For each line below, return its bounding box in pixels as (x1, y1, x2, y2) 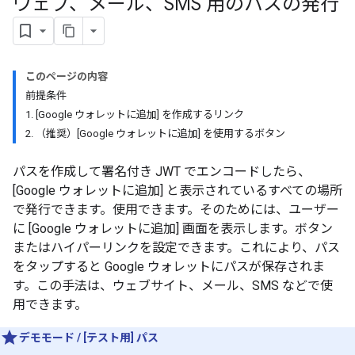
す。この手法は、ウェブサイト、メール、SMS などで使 (13, 278, 333, 293)
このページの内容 (25, 71, 108, 82)
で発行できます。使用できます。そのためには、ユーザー (13, 202, 339, 217)
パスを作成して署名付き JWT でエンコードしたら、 (13, 164, 311, 179)
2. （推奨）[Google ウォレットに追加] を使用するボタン (25, 128, 285, 139)
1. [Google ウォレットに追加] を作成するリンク (25, 109, 244, 120)
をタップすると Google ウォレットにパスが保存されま (13, 259, 325, 274)
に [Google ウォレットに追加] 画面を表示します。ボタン (13, 221, 333, 236)
